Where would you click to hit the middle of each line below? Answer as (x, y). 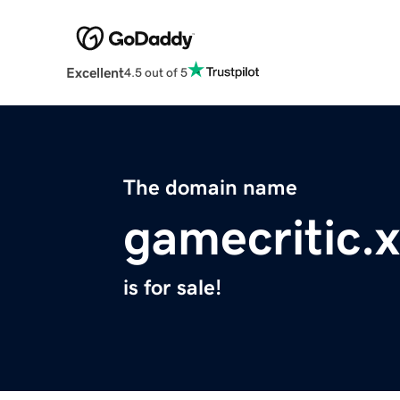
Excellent (95, 73)
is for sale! (172, 288)
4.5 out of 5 (155, 72)
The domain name (210, 188)
